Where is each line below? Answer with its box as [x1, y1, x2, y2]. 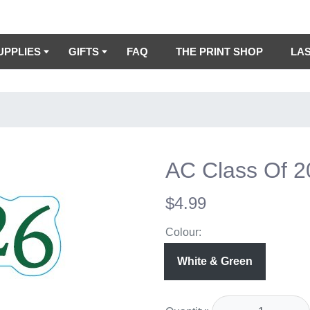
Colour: [165, 226, 201, 238]
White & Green [177, 255, 253, 267]
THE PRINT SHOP [176, 46, 263, 57]
